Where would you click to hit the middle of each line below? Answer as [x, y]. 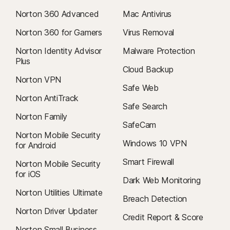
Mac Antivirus [147, 14]
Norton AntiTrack [47, 98]
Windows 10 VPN [155, 143]
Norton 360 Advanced [57, 14]
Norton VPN [38, 80]
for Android [36, 146]
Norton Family [42, 117]
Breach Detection [155, 199]
